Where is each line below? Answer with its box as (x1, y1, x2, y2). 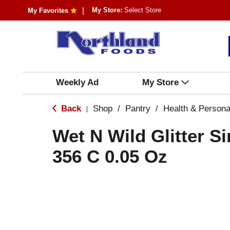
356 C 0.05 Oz (52, 146, 167, 166)
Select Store (124, 6, 161, 14)
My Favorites (27, 7, 68, 14)
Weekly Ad (55, 78, 99, 87)
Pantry (125, 104, 150, 113)
